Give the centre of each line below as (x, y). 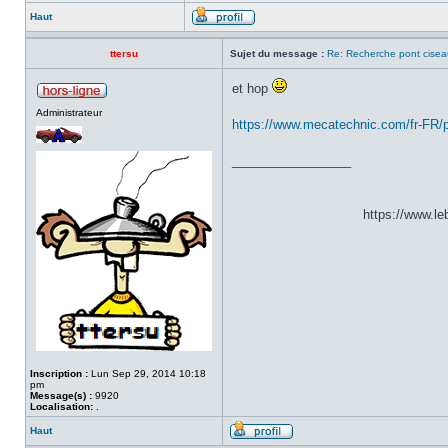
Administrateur (69, 112)
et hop (252, 88)
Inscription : (59, 373)
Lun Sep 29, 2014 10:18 (147, 373)
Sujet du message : (277, 53)
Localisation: (61, 406)
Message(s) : (61, 395)
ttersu (124, 53)
